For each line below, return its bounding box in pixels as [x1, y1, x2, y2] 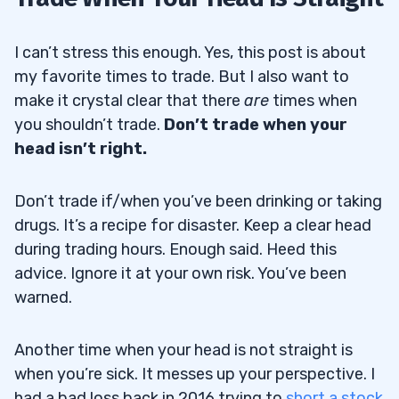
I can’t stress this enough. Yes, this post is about [14, 43, 366, 63]
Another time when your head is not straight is [14, 340, 353, 361]
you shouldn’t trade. [14, 115, 164, 135]
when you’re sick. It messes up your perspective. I [14, 364, 375, 385]
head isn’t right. [14, 139, 147, 159]
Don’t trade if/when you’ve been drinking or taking [14, 191, 382, 212]
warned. [14, 288, 72, 308]
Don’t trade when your [164, 115, 347, 135]
